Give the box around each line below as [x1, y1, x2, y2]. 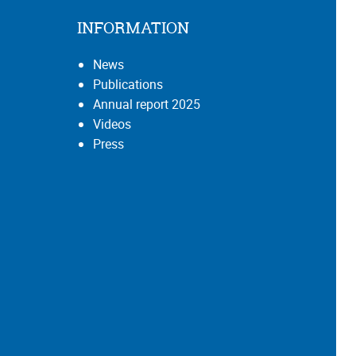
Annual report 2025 [93, 95, 200, 113]
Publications [93, 75, 163, 93]
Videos [93, 114, 131, 133]
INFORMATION [77, 16, 189, 38]
